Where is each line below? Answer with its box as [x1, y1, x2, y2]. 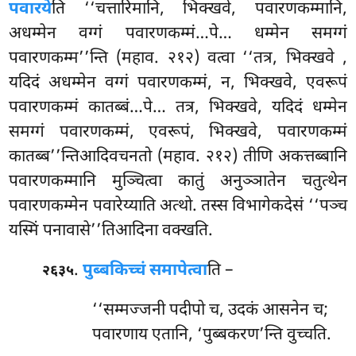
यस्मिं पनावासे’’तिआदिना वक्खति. [9, 219, 214, 242]
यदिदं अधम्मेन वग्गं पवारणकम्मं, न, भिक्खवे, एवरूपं [9, 72, 347, 95]
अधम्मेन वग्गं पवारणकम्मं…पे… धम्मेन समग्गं [9, 22, 347, 45]
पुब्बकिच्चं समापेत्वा [83, 259, 208, 282]
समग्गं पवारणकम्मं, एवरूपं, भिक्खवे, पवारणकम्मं [9, 121, 347, 144]
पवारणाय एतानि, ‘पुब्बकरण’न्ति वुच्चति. [91, 323, 331, 346]
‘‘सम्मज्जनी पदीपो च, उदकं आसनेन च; [91, 299, 328, 322]
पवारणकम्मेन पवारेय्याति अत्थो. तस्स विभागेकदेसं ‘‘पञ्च [9, 195, 347, 218]
